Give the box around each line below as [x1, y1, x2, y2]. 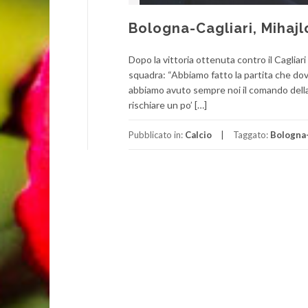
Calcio [185, 129, 212, 140]
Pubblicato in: [129, 129, 185, 140]
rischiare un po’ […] [129, 99, 207, 111]
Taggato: [233, 129, 270, 140]
